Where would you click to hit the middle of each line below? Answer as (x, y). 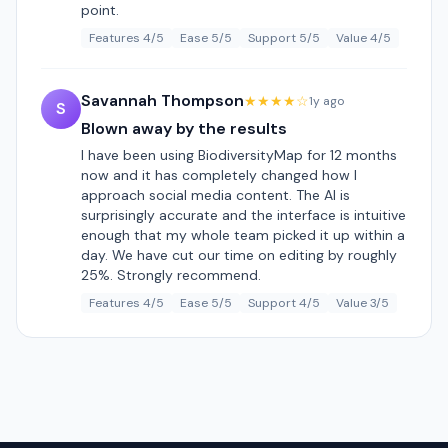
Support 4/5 (284, 303)
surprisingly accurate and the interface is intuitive (243, 215)
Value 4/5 (363, 38)
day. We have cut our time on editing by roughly (239, 255)
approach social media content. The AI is (215, 195)
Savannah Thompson (162, 100)
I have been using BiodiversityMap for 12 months (239, 155)
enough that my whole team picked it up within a (243, 235)
